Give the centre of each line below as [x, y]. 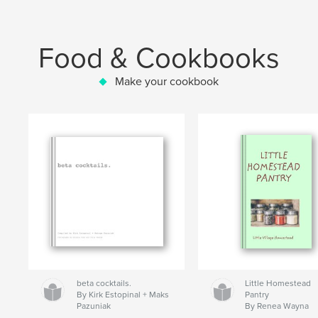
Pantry [257, 294]
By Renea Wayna [277, 306]
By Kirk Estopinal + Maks [123, 294]
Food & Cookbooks [159, 59]
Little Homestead [278, 283]
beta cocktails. [104, 283]
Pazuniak [94, 306]
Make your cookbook [167, 82]
